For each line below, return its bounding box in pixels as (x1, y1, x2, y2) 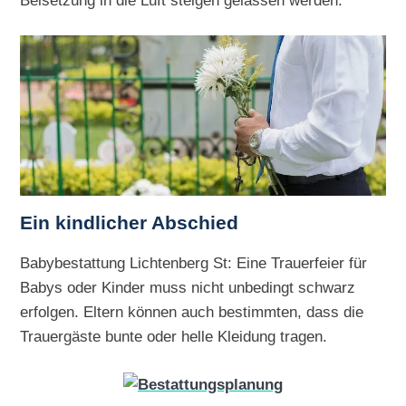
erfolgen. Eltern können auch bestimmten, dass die (20, 303, 364, 322)
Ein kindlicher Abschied (20, 212, 239, 235)
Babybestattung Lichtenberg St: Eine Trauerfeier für (20, 254, 368, 273)
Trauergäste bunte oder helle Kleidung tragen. (20, 327, 328, 346)
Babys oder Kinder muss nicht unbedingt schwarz (20, 278, 356, 297)
